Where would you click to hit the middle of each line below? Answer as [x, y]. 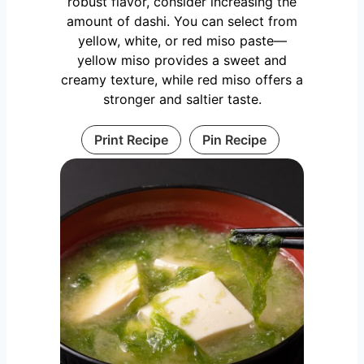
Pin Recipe [234, 139]
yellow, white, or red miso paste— [182, 40]
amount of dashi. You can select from [182, 21]
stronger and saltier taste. [182, 99]
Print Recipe [131, 139]
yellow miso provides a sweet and [182, 60]
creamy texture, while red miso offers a [182, 79]
